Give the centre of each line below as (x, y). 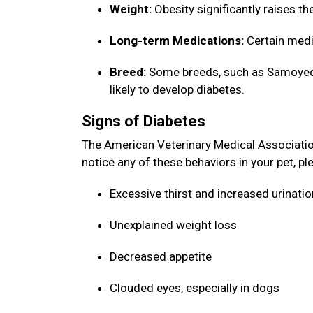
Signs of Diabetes (145, 121)
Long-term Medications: (178, 41)
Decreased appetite (162, 256)
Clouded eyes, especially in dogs (196, 288)
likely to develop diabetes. (179, 89)
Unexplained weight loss (175, 225)
